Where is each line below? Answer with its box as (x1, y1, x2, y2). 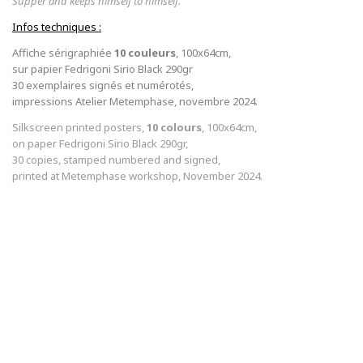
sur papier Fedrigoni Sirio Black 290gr (12, 61, 193, 76)
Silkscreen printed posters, (12, 119, 147, 135)
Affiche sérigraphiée (12, 45, 114, 60)
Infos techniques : (12, 19, 101, 34)
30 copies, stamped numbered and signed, (12, 152, 220, 167)
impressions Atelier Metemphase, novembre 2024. (12, 93, 258, 109)
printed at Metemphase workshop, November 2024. (12, 168, 263, 183)
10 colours (147, 119, 202, 135)
